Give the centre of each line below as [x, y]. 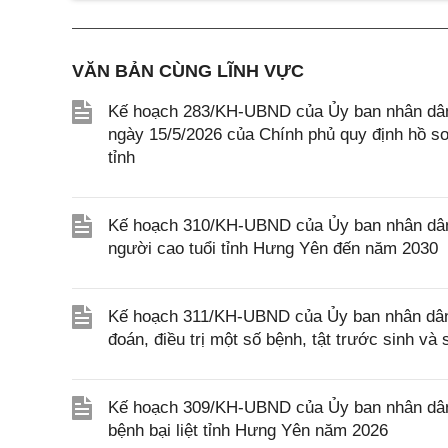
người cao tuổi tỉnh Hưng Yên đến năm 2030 [273, 248]
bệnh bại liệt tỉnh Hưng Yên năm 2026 [248, 430]
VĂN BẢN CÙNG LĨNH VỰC [188, 71]
